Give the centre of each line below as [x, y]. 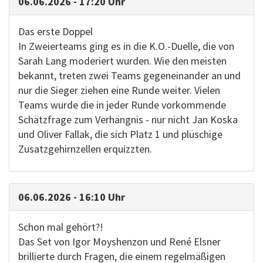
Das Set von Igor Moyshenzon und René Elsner [119, 242]
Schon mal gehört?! [61, 227]
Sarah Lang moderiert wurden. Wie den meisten [122, 61]
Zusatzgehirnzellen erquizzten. [85, 149]
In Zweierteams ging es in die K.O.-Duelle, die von [126, 46]
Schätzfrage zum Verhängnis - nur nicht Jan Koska [128, 119]
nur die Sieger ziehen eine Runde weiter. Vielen [119, 90]
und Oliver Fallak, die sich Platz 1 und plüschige [120, 134]
